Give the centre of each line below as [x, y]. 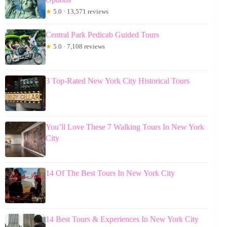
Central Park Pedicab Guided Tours [102, 35]
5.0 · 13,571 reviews [80, 12]
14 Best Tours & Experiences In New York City [122, 219]
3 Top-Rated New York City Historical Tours [118, 81]
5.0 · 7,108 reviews [78, 47]
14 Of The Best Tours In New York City [110, 173]
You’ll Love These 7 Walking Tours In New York [125, 127]
